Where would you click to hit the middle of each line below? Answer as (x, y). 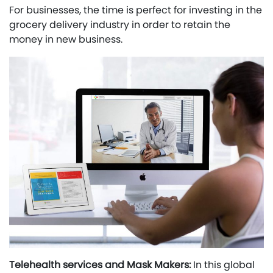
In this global (223, 264)
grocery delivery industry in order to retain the (120, 25)
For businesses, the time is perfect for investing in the (136, 10)
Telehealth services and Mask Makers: (100, 264)
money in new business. (66, 39)
